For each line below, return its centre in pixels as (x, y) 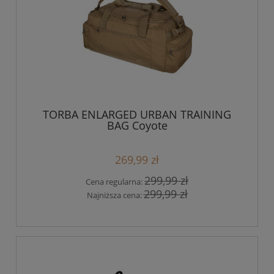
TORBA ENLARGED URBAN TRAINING (137, 115)
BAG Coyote (137, 126)
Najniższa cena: (115, 195)
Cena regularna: (115, 181)
